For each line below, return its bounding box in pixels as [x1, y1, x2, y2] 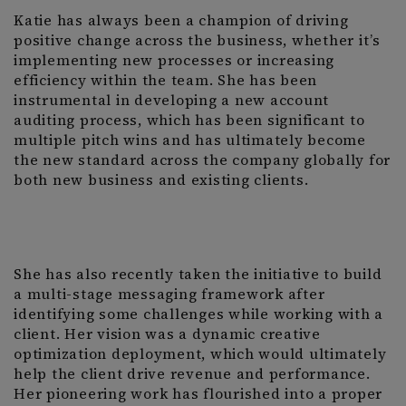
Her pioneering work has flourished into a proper [14, 384, 382, 403]
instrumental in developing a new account [14, 91, 329, 110]
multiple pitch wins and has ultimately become [14, 130, 366, 150]
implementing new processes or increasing [14, 51, 334, 70]
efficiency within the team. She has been [14, 71, 317, 90]
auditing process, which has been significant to [14, 111, 365, 130]
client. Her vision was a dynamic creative [14, 324, 321, 343]
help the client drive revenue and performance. [14, 364, 371, 383]
